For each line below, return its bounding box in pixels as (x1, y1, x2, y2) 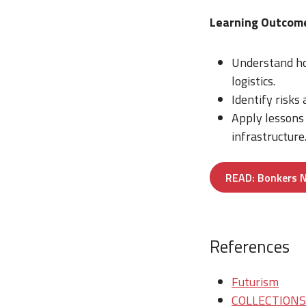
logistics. (232, 72, 275, 90)
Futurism (232, 273, 279, 292)
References (210, 234, 290, 260)
